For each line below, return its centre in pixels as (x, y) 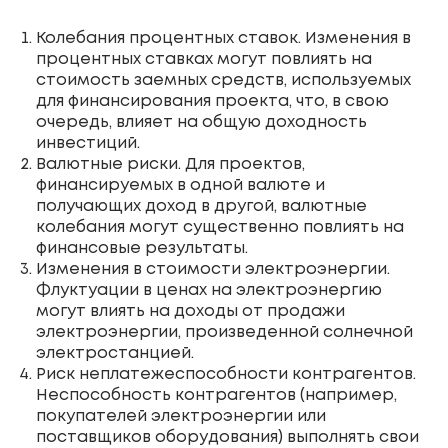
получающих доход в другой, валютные (201, 206)
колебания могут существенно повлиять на (220, 227)
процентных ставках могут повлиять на (204, 59)
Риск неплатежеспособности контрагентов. (226, 374)
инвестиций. (88, 143)
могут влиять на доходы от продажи (190, 311)
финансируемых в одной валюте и (180, 185)
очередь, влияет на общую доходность (201, 122)
